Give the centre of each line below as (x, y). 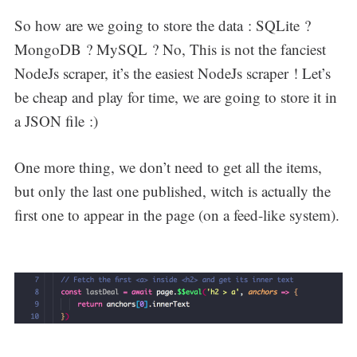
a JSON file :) (56, 120)
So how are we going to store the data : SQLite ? (162, 25)
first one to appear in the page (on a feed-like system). (177, 215)
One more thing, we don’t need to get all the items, (168, 167)
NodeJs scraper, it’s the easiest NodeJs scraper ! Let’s (172, 73)
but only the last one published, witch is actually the (172, 191)
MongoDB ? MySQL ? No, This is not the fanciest (170, 49)
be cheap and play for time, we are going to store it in (175, 96)
